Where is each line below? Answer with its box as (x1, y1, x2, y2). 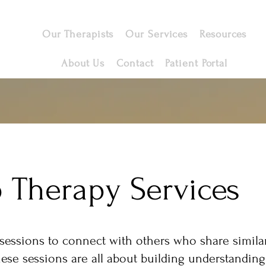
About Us (61, 58, 105, 69)
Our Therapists (42, 28, 114, 40)
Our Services (125, 28, 188, 40)
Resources (199, 28, 247, 40)
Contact (116, 58, 154, 69)
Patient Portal (165, 58, 228, 69)
